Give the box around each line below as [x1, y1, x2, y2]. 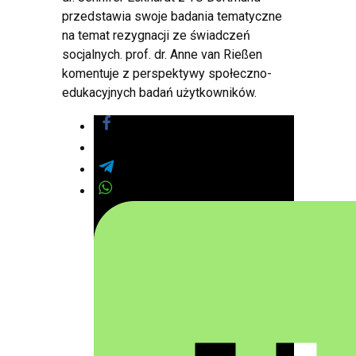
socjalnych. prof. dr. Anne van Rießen [62, 46, 262, 62]
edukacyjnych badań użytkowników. [62, 84, 257, 100]
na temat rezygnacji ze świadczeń [62, 27, 250, 43]
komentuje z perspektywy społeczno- [62, 65, 272, 81]
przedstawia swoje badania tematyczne [62, 8, 282, 24]
